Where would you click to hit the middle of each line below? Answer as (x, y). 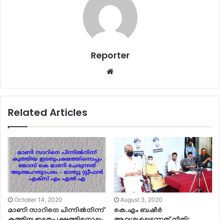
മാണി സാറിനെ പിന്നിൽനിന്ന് (56, 211)
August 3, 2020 (141, 199)
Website (127, 71)
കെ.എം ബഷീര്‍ (138, 211)
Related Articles (48, 113)
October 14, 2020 (38, 199)
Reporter (110, 55)
